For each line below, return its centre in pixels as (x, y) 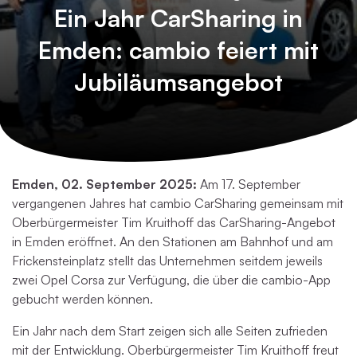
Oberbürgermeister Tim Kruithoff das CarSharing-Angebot (174, 222)
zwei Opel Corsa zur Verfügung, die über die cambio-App (171, 280)
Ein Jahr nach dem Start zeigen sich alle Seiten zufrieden (170, 331)
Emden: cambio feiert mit (178, 50)
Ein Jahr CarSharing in (178, 18)
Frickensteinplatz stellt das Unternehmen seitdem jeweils (167, 261)
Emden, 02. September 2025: (104, 184)
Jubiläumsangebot (178, 82)
